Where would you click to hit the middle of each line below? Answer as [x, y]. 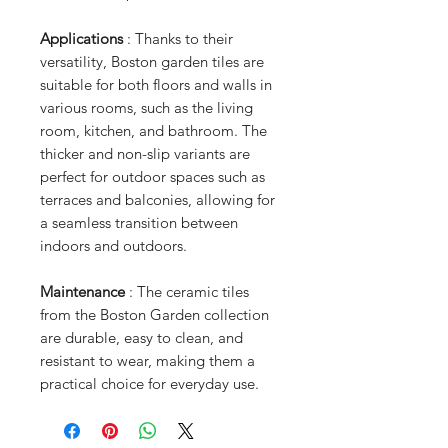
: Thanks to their [178, 38]
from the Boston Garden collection [154, 314]
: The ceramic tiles [187, 291]
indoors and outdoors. [113, 245]
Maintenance [82, 291]
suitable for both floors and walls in [156, 84]
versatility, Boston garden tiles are [152, 61]
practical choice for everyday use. [149, 383]
